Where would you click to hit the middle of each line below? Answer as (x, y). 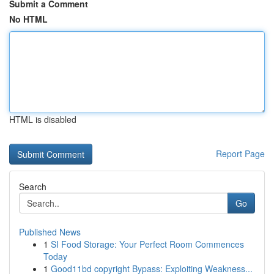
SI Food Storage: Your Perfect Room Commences (147, 244)
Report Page (240, 154)
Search (33, 187)
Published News (50, 232)
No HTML (28, 19)
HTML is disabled (43, 119)
